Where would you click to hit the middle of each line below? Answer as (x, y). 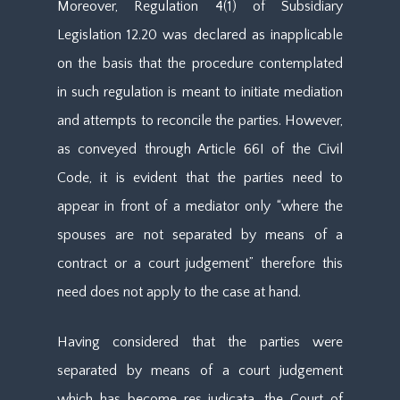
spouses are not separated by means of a (200, 235)
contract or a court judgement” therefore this (200, 263)
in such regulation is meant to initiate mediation (200, 92)
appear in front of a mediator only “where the (200, 206)
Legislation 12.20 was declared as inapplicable (200, 35)
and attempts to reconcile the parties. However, (200, 121)
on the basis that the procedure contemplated (200, 63)
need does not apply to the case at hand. (179, 292)
